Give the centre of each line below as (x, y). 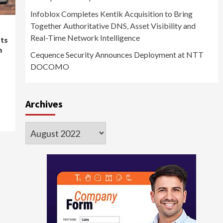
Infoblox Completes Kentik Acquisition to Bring (111, 14)
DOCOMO (50, 67)
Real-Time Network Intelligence (85, 38)
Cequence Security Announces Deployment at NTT (117, 55)
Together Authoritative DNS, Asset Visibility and (113, 26)
